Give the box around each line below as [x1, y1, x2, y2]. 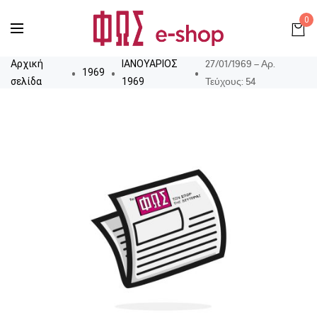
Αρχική [11, 57, 43, 69]
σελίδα [11, 75, 42, 87]
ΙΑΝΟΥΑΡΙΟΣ [121, 57, 178, 69]
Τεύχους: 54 [204, 74, 256, 88]
